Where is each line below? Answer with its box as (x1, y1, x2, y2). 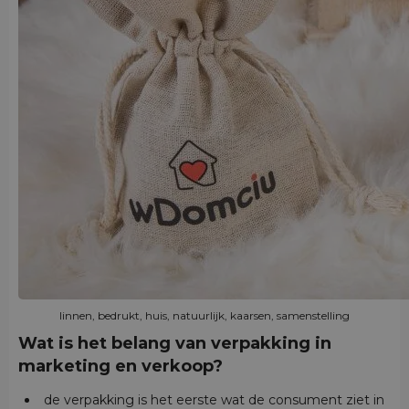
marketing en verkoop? (18, 356, 223, 377)
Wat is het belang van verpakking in (18, 333, 331, 354)
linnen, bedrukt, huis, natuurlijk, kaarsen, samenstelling (59, 309, 350, 323)
